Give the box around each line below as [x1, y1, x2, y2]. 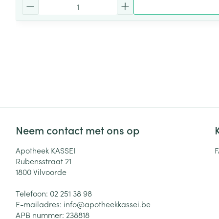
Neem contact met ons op [16, 122, 139, 137]
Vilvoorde [33, 166, 66, 177]
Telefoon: [16, 188, 50, 198]
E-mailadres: [16, 198, 64, 209]
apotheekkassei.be [85, 198, 151, 209]
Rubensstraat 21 [16, 155, 71, 166]
